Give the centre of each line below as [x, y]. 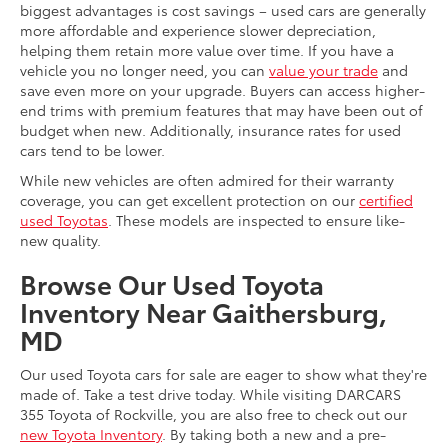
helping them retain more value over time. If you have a [207, 50]
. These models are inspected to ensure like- [256, 220]
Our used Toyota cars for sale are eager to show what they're [223, 374]
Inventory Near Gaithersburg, [203, 312]
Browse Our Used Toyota [172, 284]
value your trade [323, 70]
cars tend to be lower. [92, 150]
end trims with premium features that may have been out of [221, 110]
